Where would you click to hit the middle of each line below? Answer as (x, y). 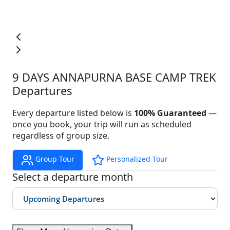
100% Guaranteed (170, 113)
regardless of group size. (61, 135)
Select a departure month (73, 177)
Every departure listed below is (73, 113)
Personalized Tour (136, 159)
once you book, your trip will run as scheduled (102, 124)
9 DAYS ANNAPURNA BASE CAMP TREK (114, 77)
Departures (42, 90)
